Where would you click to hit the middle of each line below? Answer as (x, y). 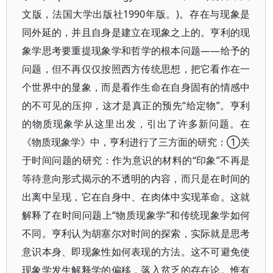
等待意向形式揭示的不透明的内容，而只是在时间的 (136, 179)
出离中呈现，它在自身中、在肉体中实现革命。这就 (136, 197)
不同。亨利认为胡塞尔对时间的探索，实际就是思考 (136, 233)
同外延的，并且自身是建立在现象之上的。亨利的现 (136, 32)
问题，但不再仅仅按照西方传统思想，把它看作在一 (136, 69)
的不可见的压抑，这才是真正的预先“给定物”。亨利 (136, 105)
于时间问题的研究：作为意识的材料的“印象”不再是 (136, 160)
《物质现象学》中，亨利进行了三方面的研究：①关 (136, 142)
